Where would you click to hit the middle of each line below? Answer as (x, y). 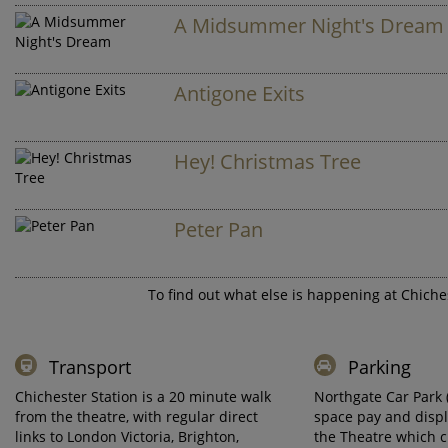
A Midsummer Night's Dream (309, 25)
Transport (90, 367)
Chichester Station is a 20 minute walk (143, 396)
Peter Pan (219, 229)
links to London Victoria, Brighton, (127, 436)
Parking (379, 367)
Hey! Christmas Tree (268, 161)
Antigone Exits (240, 93)
